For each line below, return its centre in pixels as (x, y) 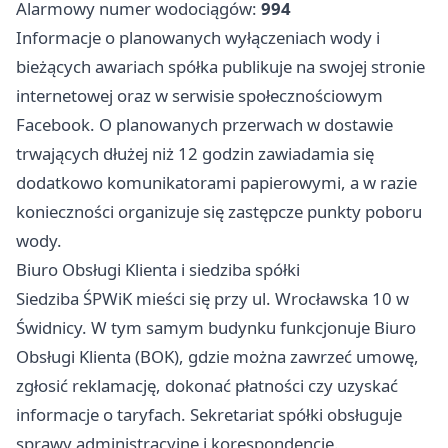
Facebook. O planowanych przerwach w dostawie (204, 125)
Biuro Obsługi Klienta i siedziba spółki (158, 270)
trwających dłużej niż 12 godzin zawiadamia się (195, 154)
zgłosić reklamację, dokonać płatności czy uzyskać (207, 386)
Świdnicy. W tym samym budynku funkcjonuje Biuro (216, 328)
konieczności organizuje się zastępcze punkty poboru (219, 212)
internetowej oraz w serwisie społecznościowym (199, 96)
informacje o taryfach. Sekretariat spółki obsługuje (209, 415)
